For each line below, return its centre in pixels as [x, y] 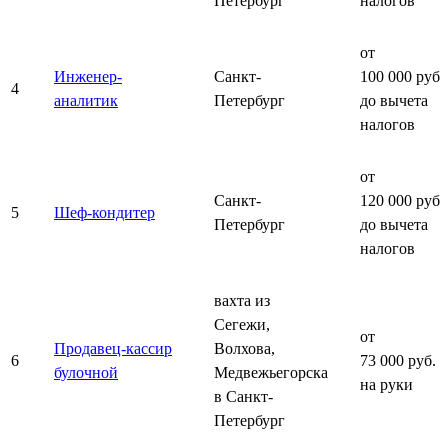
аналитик [86, 100]
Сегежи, [242, 324]
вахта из [242, 300]
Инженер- [88, 76]
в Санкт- [243, 396]
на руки [386, 384]
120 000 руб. [402, 200]
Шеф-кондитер [104, 212]
